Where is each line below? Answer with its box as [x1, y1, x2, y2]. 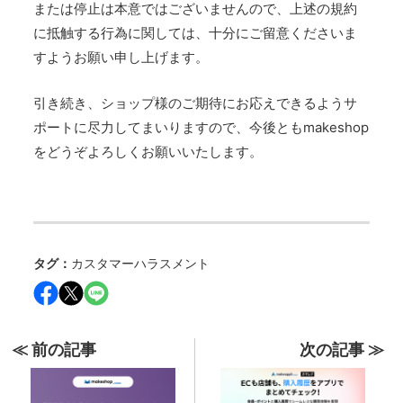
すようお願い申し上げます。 [33, 48, 210, 66]
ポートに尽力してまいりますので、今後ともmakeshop [33, 118, 370, 136]
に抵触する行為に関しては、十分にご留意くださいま [33, 23, 358, 41]
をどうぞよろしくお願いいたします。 [33, 142, 264, 160]
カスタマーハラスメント [71, 255, 210, 271]
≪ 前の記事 [12, 339, 97, 359]
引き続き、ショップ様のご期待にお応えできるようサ [33, 94, 358, 112]
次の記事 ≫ [299, 339, 384, 359]
